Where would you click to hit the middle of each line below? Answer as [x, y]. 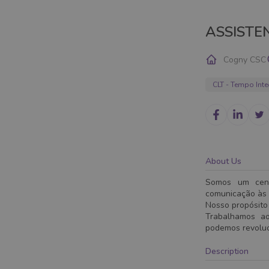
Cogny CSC [245, 59]
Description [227, 251]
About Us [223, 161]
